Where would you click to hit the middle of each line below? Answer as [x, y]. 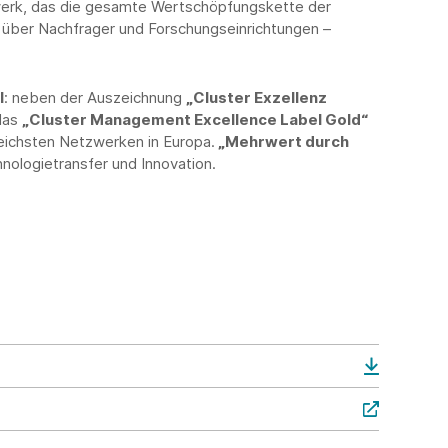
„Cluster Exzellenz [256, 97]
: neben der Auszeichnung [95, 97]
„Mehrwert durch [282, 141]
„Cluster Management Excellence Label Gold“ [195, 119]
